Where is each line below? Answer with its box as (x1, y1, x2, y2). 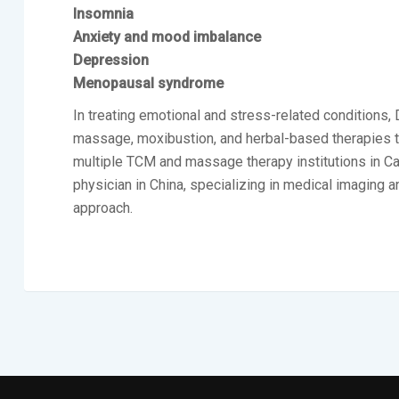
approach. (73, 199, 133, 216)
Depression (73, 52, 149, 69)
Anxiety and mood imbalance (73, 28, 261, 45)
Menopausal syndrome (73, 75, 224, 92)
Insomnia (73, 5, 134, 22)
